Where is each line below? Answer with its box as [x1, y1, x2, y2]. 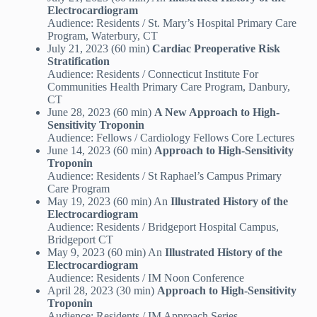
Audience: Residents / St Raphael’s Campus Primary [47, 170, 282, 183]
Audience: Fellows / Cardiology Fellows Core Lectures [47, 132, 294, 144]
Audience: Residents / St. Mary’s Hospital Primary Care [47, 17, 296, 30]
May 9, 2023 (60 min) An [47, 246, 165, 259]
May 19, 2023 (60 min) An [47, 195, 171, 208]
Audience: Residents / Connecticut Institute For [47, 68, 258, 81]
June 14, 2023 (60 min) [47, 144, 154, 157]
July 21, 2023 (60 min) [47, 42, 152, 55]
